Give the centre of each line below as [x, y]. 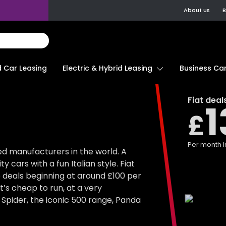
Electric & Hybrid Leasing [107, 68]
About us [197, 10]
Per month [205, 145]
